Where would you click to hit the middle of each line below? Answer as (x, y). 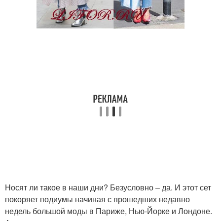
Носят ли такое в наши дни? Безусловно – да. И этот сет (108, 187)
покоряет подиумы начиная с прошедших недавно (97, 199)
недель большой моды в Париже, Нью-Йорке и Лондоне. (109, 211)
